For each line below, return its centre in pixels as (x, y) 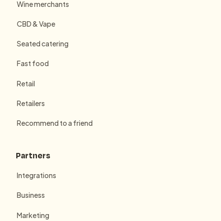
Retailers (31, 103)
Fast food (33, 63)
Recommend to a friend (55, 123)
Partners (33, 155)
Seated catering (42, 44)
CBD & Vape (36, 24)
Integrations (36, 175)
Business (31, 195)
